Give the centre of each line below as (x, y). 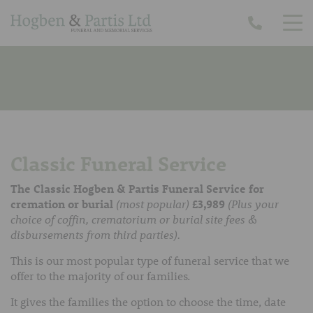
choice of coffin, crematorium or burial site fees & (134, 219)
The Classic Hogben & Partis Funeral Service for (137, 188)
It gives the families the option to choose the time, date (148, 301)
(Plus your (253, 203)
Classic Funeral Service (118, 164)
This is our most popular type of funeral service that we (150, 260)
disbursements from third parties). (95, 234)
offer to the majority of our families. (100, 275)
